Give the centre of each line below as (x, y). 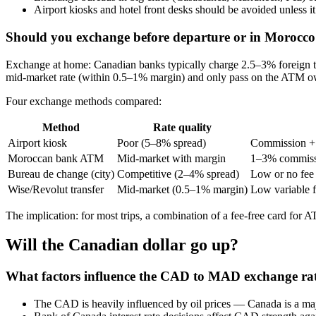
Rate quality (182, 127)
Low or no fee (282, 174)
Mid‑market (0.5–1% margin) (182, 189)
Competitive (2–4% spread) (178, 174)
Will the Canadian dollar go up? (122, 245)
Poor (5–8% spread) (162, 142)
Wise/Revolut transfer (56, 189)
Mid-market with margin (171, 158)
